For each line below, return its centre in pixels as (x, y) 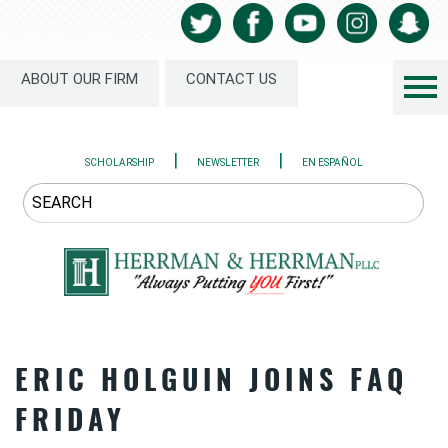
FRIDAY (70, 419)
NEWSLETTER (228, 163)
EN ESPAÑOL (332, 163)
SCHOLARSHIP (119, 163)
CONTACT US (231, 79)
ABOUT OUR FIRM (79, 79)
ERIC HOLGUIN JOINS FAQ (211, 379)
